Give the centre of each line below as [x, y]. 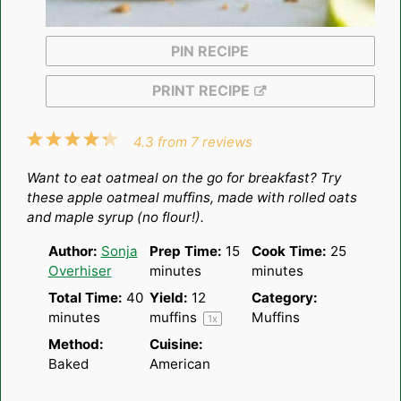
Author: [73, 252]
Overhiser [80, 271]
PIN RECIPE [210, 51]
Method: [76, 345]
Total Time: [85, 298]
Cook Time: [289, 252]
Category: [284, 298]
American [180, 364]
